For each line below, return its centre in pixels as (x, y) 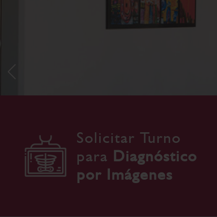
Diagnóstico (155, 156)
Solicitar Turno (129, 137)
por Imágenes (125, 174)
